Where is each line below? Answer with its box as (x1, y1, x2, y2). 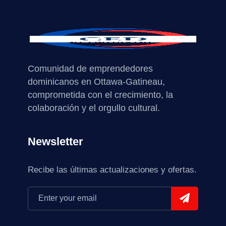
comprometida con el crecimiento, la (28, 89, 173, 100)
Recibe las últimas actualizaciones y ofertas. (28, 164, 197, 175)
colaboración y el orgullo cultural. (28, 102, 160, 113)
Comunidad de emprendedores (28, 63, 153, 74)
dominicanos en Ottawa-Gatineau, (28, 76, 165, 87)
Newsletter (28, 135, 83, 148)
